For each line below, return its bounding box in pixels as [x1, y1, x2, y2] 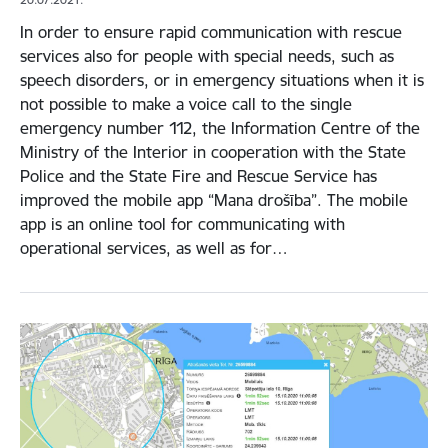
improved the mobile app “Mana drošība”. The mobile [20, 190, 408, 210]
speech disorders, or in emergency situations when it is [20, 70, 424, 90]
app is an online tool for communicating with [20, 214, 345, 234]
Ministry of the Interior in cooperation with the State [20, 142, 406, 162]
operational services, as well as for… [20, 238, 288, 258]
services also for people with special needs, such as [20, 46, 394, 66]
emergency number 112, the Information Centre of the [20, 118, 420, 138]
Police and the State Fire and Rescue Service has [20, 166, 377, 186]
